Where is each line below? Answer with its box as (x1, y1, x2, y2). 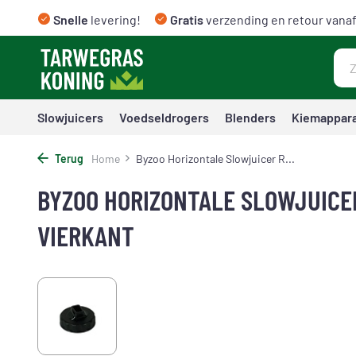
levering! (88, 12, 141, 27)
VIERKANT (37, 219, 134, 252)
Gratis (170, 12, 203, 27)
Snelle (53, 12, 88, 27)
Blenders (225, 110, 276, 125)
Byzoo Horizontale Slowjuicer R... (136, 152, 295, 165)
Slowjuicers (37, 110, 103, 125)
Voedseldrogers (119, 110, 209, 125)
